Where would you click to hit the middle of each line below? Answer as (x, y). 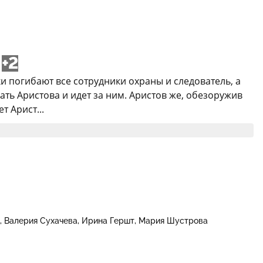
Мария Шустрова (173, 220)
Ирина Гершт (108, 220)
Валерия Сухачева (41, 220)
